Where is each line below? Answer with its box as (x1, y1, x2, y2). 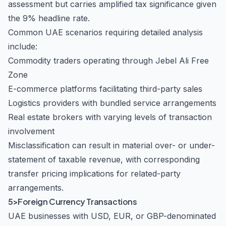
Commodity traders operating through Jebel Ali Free (8, 55, 209, 66)
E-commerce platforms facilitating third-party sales (8, 84, 202, 94)
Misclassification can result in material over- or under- (8, 140, 215, 150)
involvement (8, 126, 54, 136)
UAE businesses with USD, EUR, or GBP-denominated (8, 211, 216, 221)
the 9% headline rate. (8, 13, 90, 23)
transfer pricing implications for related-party (8, 168, 181, 179)
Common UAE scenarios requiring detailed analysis (8, 27, 203, 37)
